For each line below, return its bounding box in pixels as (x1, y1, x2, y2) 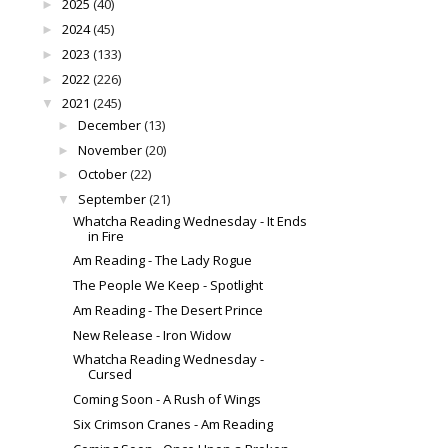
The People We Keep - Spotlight (73, 276, 264, 295)
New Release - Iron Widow (73, 325, 232, 344)
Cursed (88, 365, 133, 384)
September (77, 190, 146, 209)
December (77, 115, 141, 134)
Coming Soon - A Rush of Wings (73, 390, 262, 409)
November (77, 140, 142, 159)
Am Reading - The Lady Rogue (73, 251, 253, 270)
